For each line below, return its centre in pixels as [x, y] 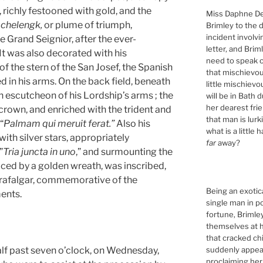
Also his [133, 123]
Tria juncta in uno [39, 151]
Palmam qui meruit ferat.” [60, 123]
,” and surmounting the [124, 151]
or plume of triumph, [88, 25]
